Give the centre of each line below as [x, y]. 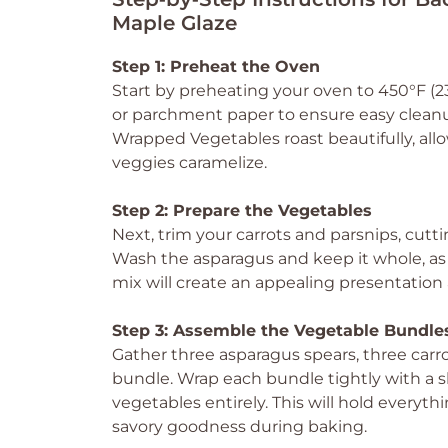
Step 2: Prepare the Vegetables [242, 210]
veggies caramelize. [189, 162]
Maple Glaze [174, 23]
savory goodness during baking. [239, 426]
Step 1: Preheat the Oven [216, 66]
